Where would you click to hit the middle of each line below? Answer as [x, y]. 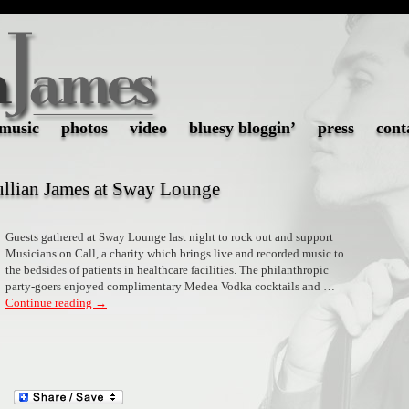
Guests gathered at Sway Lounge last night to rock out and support [169, 237]
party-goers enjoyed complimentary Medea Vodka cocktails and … [170, 286]
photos [84, 128]
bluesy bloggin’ [242, 128]
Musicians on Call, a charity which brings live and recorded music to [175, 253]
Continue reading [50, 303]
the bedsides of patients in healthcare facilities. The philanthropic [167, 270]
